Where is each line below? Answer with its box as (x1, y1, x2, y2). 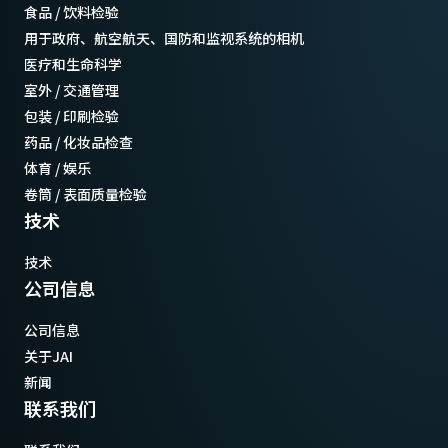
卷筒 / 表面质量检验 (24, 184, 147, 205)
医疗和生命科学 (24, 54, 122, 75)
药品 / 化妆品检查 (24, 132, 133, 153)
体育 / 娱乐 (24, 158, 91, 179)
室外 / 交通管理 (24, 80, 119, 101)
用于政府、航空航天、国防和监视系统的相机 (24, 28, 304, 49)
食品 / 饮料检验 (24, 2, 119, 23)
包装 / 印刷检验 (24, 106, 119, 127)
